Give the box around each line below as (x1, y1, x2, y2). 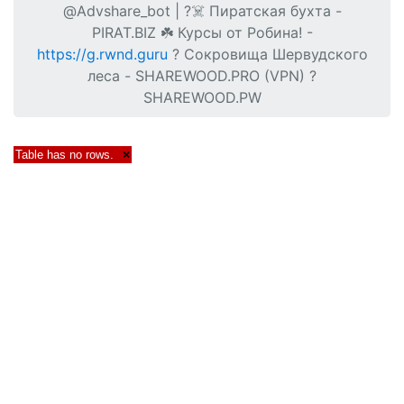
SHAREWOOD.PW (142, 88, 262, 106)
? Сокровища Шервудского (167, 45, 368, 63)
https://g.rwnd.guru (36, 45, 168, 63)
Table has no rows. (15, 148, 114, 161)
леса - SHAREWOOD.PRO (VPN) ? (87, 67, 317, 85)
